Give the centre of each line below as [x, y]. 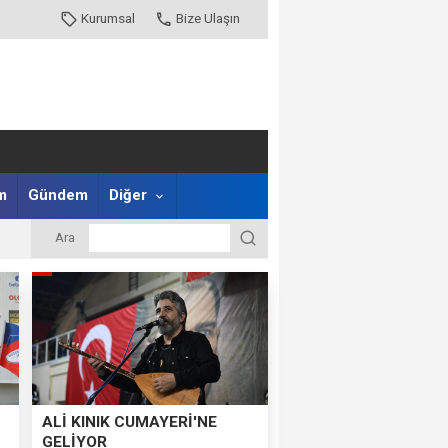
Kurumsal [108, 18]
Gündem [57, 194]
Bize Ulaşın [208, 18]
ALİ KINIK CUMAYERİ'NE [130, 421]
